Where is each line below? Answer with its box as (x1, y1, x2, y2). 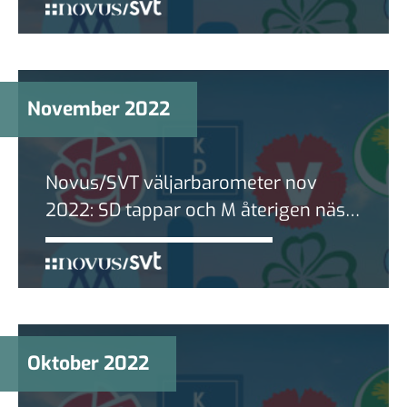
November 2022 (27, 95, 170, 122)
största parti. (45, 224, 152, 250)
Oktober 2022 (27, 350, 149, 376)
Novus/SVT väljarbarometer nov (45, 170, 317, 195)
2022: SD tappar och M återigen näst (45, 197, 352, 223)
